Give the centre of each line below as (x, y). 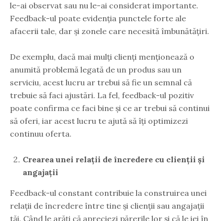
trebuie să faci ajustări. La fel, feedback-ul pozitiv (102, 95)
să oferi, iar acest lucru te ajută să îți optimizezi (99, 121)
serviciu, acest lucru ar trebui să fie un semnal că (101, 82)
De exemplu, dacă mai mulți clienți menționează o (102, 56)
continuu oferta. (41, 133)
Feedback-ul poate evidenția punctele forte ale (98, 18)
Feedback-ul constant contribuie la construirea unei (108, 193)
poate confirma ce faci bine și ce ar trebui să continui (110, 108)
